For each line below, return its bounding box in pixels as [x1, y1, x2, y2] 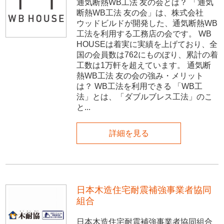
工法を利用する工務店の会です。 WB [76, 29, 212, 38]
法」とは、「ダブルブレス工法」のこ [76, 92, 213, 101]
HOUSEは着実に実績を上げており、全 [76, 40, 218, 49]
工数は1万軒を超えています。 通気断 [76, 61, 211, 70]
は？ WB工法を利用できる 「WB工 [76, 82, 203, 91]
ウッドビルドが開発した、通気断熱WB [76, 19, 218, 28]
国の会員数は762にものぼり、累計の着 [76, 50, 218, 59]
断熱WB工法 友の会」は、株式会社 [76, 8, 204, 17]
